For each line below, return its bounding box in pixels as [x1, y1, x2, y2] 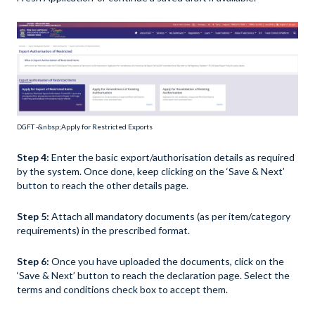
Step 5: [17, 210, 51, 222]
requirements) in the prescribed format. [17, 224, 190, 236]
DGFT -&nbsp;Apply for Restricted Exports [17, 122, 153, 131]
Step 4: [17, 150, 51, 163]
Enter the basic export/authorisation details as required [51, 150, 295, 163]
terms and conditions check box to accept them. [17, 283, 230, 295]
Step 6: [17, 255, 51, 267]
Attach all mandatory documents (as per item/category [51, 210, 290, 222]
